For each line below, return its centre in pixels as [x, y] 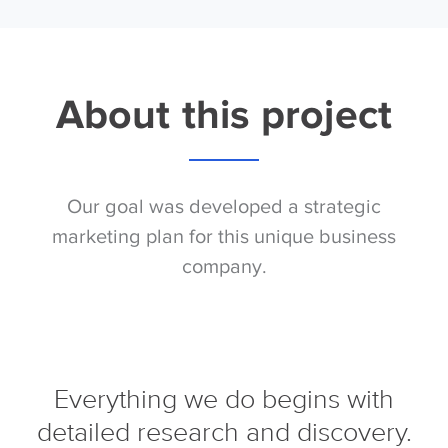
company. [224, 266]
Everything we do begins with [224, 400]
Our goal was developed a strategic [224, 206]
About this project [224, 114]
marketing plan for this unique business [224, 236]
